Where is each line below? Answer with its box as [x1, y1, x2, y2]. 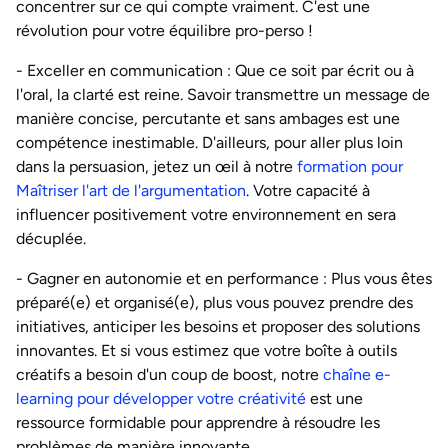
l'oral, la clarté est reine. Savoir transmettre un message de [16, 85, 430, 104]
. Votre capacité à [246, 181, 370, 200]
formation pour [297, 157, 403, 176]
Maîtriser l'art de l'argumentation [16, 181, 246, 200]
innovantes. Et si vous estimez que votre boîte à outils [16, 341, 397, 360]
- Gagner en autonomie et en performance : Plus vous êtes [16, 269, 432, 288]
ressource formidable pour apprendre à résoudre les [16, 413, 380, 432]
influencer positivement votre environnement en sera [16, 205, 396, 224]
